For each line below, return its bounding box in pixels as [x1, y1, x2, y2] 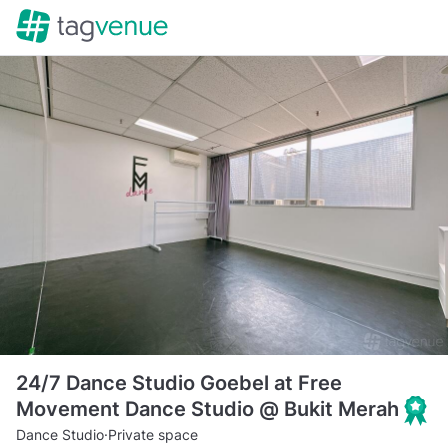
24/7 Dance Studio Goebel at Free [16, 370, 342, 395]
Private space [108, 425, 198, 443]
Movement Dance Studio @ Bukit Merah [16, 397, 404, 422]
